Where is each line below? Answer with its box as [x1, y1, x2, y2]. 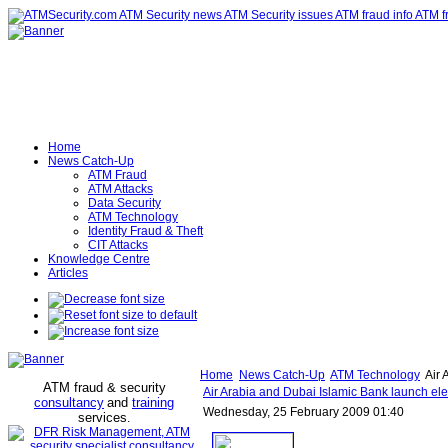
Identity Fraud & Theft [88, 224, 203, 238]
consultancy [34, 395, 104, 410]
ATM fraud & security [42, 380, 166, 395]
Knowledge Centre [48, 252, 150, 266]
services [78, 410, 127, 425]
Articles [48, 266, 88, 280]
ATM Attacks [88, 182, 153, 196]
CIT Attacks [88, 238, 148, 252]
